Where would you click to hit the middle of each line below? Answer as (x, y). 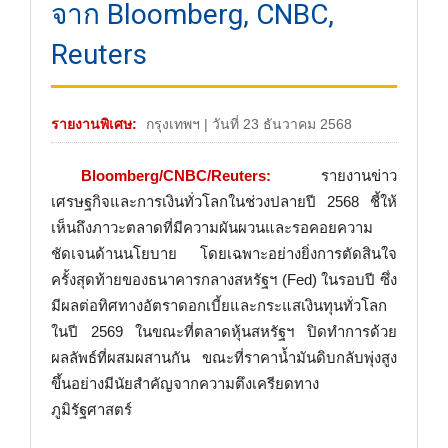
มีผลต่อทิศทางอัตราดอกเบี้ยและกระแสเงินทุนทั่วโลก (219, 305)
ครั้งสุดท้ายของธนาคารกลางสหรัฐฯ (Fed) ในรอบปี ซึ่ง (224, 279)
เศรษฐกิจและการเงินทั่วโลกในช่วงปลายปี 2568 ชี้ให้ (224, 201)
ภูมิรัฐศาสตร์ (91, 409)
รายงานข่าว (336, 175)
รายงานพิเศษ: (94, 124)
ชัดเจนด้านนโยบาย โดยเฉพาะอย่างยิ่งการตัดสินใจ (224, 253)
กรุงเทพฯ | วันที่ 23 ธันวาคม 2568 (247, 124)
